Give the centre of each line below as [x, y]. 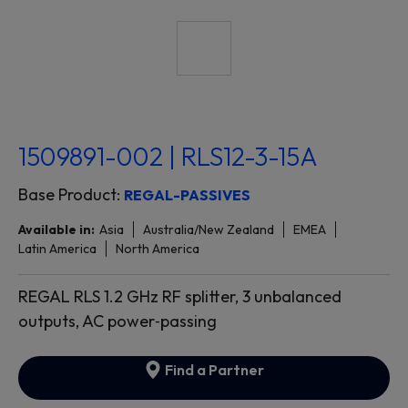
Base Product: [71, 195]
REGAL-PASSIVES [187, 195]
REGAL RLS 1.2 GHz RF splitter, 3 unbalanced [180, 297]
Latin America [57, 249]
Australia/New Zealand [209, 230]
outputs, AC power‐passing [117, 321]
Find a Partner [213, 370]
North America [158, 249]
